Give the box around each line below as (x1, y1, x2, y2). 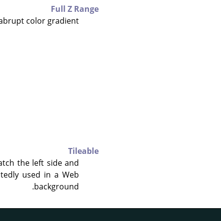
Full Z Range (51, 3, 99, 14)
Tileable (68, 145, 99, 156)
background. (34, 181, 79, 192)
